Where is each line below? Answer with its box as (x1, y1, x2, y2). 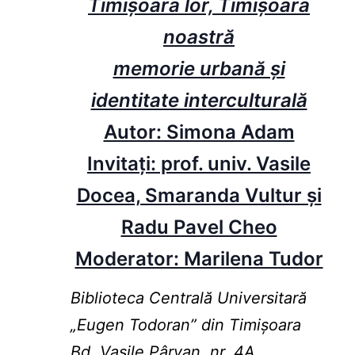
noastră (163, 25, 235, 49)
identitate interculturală (90, 89, 307, 113)
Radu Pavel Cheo (120, 216, 277, 239)
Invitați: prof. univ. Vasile (87, 152, 311, 176)
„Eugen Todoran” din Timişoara (70, 315, 301, 335)
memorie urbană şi (113, 57, 285, 81)
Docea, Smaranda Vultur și (76, 184, 322, 208)
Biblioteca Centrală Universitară (70, 288, 307, 308)
